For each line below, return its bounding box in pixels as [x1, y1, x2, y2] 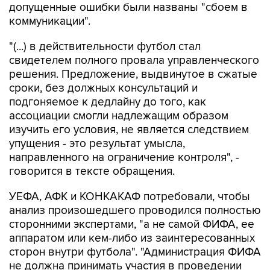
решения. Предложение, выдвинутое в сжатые [9, 67, 257, 81]
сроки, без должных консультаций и [9, 81, 198, 95]
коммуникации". [9, 14, 90, 28]
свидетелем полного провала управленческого [9, 53, 259, 67]
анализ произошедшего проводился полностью [9, 203, 261, 218]
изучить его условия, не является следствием [9, 122, 249, 137]
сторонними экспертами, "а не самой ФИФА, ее [9, 217, 254, 231]
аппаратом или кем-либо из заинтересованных [9, 231, 255, 245]
